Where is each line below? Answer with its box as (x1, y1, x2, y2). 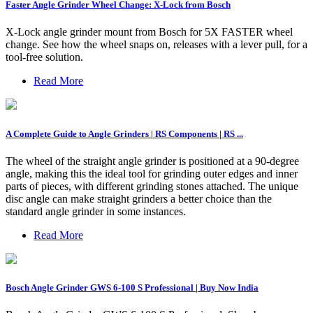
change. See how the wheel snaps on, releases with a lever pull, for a (6, 38, 307, 51)
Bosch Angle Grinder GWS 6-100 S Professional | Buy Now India (6, 282, 259, 293)
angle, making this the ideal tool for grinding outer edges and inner (6, 167, 298, 180)
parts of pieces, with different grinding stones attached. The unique (6, 180, 298, 192)
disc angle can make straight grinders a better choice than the (6, 192, 272, 205)
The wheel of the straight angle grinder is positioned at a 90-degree (6, 154, 299, 167)
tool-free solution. (6, 51, 83, 64)
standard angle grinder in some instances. (6, 205, 186, 217)
